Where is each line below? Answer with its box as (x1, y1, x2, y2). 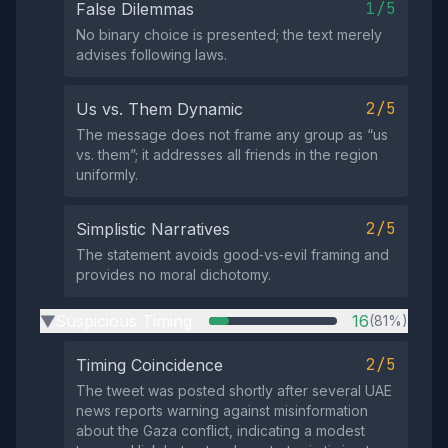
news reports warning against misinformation (76, 402, 368, 419)
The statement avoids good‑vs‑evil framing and (76, 246, 389, 263)
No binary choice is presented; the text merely (76, 26, 382, 43)
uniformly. (76, 166, 138, 183)
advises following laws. (76, 46, 227, 63)
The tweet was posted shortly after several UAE (76, 382, 392, 399)
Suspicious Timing (55, 311, 192, 331)
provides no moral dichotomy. (76, 266, 271, 283)
